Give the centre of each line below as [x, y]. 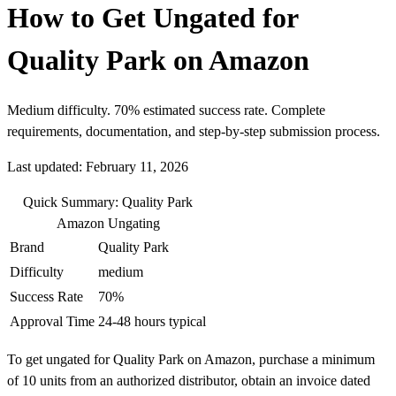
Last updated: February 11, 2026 [98, 167]
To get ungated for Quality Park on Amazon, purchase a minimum [191, 360]
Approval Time [52, 322]
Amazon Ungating [108, 224]
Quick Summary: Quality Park [108, 202]
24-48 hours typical [152, 322]
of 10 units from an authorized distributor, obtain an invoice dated [189, 381]
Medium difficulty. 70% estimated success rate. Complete [166, 110]
